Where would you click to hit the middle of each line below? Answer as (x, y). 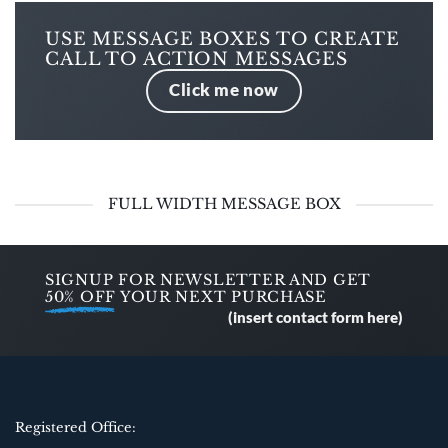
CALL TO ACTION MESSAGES (197, 59)
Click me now (224, 90)
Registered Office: (75, 428)
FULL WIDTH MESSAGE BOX (224, 204)
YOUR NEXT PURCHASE (221, 297)
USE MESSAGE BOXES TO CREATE (222, 39)
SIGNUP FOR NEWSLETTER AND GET (208, 280)
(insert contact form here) (315, 318)
